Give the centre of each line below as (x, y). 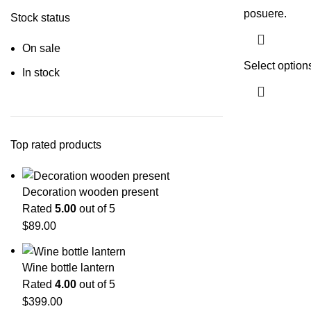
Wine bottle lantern (68, 267)
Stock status (40, 18)
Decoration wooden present (90, 192)
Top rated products (56, 145)
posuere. (265, 14)
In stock (41, 73)
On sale (41, 48)
